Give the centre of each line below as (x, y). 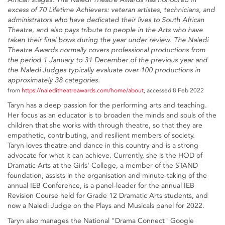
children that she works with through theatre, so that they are (105, 126)
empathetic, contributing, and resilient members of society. (101, 136)
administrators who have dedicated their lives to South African (106, 20)
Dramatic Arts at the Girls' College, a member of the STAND (103, 166)
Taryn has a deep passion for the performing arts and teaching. (107, 105)
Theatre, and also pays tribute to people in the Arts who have (105, 30)
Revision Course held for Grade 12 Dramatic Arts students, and (108, 196)
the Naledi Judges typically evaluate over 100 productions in (104, 70)
